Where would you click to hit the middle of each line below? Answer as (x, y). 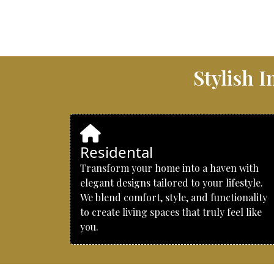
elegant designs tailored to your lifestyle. (172, 183)
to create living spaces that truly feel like (171, 212)
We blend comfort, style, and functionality (174, 197)
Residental (117, 152)
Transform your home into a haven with (169, 168)
